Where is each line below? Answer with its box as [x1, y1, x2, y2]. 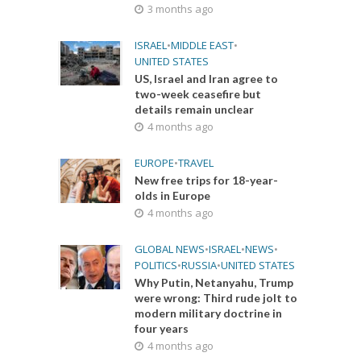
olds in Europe [135, 189, 211, 202]
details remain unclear [135, 102, 255, 116]
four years [135, 322, 189, 335]
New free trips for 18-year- [135, 173, 279, 187]
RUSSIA [181, 258, 218, 272]
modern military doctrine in [135, 306, 283, 320]
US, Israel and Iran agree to [135, 72, 279, 85]
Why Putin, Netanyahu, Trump [135, 276, 294, 289]
